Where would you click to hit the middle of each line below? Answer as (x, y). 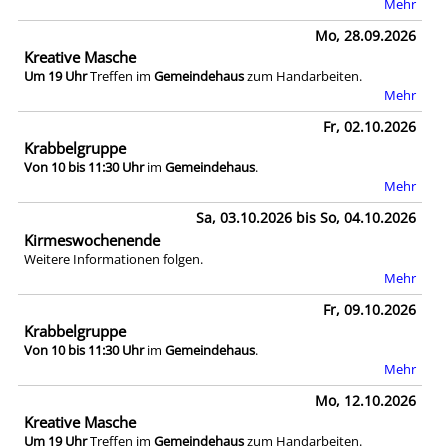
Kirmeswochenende (92, 239)
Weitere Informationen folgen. (113, 258)
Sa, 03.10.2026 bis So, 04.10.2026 (305, 218)
